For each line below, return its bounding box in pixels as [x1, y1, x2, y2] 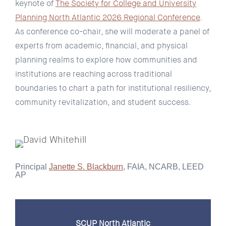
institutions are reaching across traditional [15, 69, 172, 79]
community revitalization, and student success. [15, 97, 191, 107]
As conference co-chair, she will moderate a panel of [15, 26, 209, 37]
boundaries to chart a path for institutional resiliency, [15, 83, 211, 93]
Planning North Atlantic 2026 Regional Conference [15, 12, 200, 23]
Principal [15, 162, 49, 171]
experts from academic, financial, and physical [15, 40, 188, 51]
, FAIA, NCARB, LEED [123, 162, 204, 171]
